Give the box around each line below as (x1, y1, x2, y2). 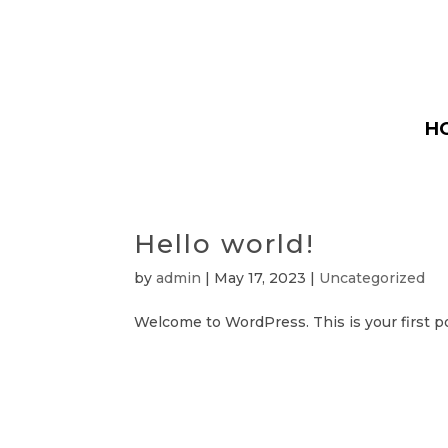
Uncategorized (319, 268, 426, 287)
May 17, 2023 (214, 268, 307, 287)
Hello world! (134, 227, 316, 260)
